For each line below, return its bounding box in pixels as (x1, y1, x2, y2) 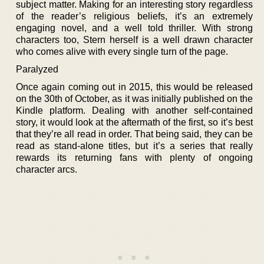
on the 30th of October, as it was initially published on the (16, 93, 253, 104)
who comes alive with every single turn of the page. (16, 46, 228, 57)
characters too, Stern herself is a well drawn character (16, 34, 253, 45)
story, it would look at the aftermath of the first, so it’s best (16, 117, 253, 127)
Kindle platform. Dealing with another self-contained (16, 105, 253, 115)
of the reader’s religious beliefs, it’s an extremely (16, 11, 253, 21)
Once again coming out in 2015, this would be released (16, 81, 253, 92)
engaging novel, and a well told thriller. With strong (16, 22, 253, 33)
